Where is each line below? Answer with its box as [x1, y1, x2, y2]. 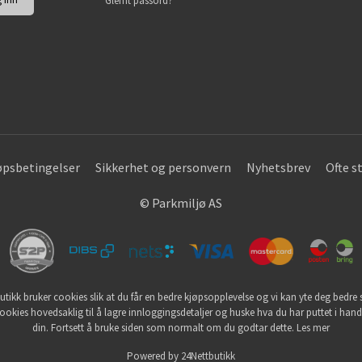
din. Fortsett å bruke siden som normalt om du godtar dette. [32, 321, 297, 335]
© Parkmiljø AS [140, 195, 222, 212]
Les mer [297, 321, 330, 335]
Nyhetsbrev [246, 159, 311, 176]
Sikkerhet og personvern [95, 159, 232, 176]
